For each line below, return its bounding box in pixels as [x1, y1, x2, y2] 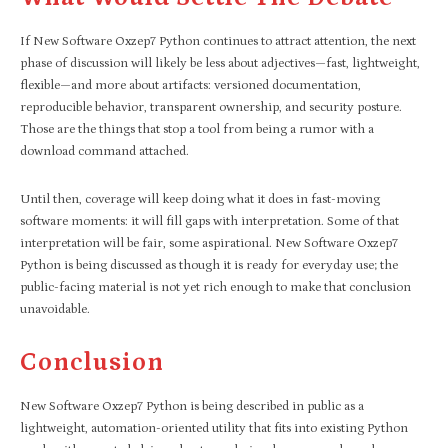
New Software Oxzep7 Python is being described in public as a [20, 398, 364, 414]
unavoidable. [20, 301, 90, 317]
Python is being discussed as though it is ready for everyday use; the [20, 257, 398, 273]
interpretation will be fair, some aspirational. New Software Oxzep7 [20, 235, 398, 251]
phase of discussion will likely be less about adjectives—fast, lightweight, [20, 55, 420, 71]
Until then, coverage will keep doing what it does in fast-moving [20, 191, 380, 207]
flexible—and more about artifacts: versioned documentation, [20, 77, 361, 93]
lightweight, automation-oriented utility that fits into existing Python [20, 420, 408, 436]
